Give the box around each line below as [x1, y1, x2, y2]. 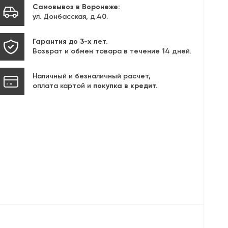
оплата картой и [32, 82, 93, 90]
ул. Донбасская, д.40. [32, 13, 108, 21]
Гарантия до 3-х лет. [32, 38, 108, 46]
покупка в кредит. [93, 82, 158, 90]
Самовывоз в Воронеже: [32, 4, 120, 11]
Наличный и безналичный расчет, [32, 73, 151, 80]
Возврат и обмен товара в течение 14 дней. [32, 48, 191, 55]
